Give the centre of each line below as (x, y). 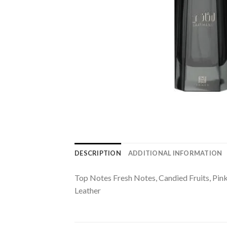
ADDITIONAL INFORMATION (175, 153)
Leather (88, 190)
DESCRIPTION (98, 153)
